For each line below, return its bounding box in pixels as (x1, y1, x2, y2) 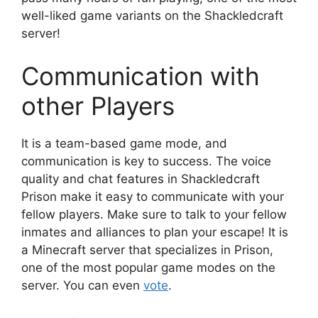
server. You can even (21, 278, 143, 292)
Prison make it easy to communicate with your (21, 189, 284, 204)
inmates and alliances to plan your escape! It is (21, 224, 288, 239)
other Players (21, 90, 175, 121)
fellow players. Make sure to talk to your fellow (21, 207, 287, 221)
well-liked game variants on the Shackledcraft (21, 9, 283, 23)
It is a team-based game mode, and (21, 136, 227, 150)
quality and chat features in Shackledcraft (21, 171, 260, 186)
